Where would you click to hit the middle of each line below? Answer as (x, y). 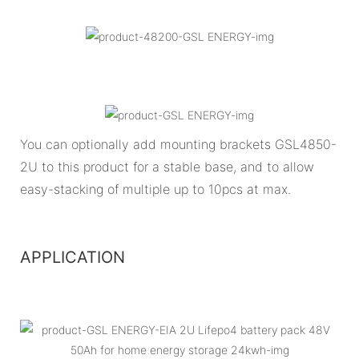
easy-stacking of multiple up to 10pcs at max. (155, 189)
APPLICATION (73, 257)
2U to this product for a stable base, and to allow (167, 166)
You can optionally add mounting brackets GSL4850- (178, 144)
